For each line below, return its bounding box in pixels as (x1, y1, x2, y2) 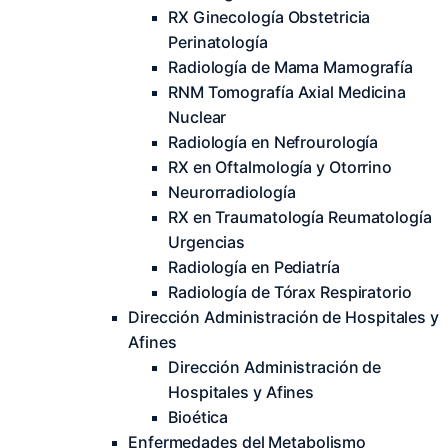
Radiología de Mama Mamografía (168, 57, 414, 77)
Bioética (168, 407, 229, 427)
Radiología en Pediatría (168, 257, 340, 277)
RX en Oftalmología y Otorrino (168, 157, 393, 177)
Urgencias (168, 232, 246, 252)
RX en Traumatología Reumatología (168, 207, 432, 227)
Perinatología (168, 32, 268, 52)
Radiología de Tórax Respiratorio (168, 282, 412, 302)
